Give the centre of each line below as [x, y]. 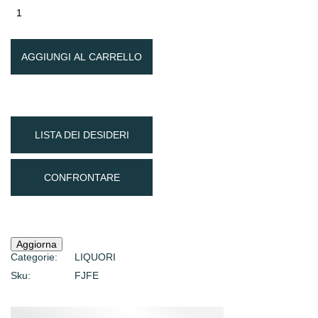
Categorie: [34, 257]
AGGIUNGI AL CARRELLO [82, 57]
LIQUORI [95, 257]
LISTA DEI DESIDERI [82, 135]
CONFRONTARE [82, 178]
